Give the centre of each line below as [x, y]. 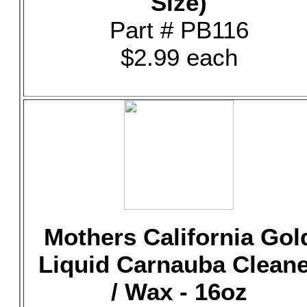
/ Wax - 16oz [179, 292]
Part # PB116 [179, 30]
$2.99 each [179, 57]
